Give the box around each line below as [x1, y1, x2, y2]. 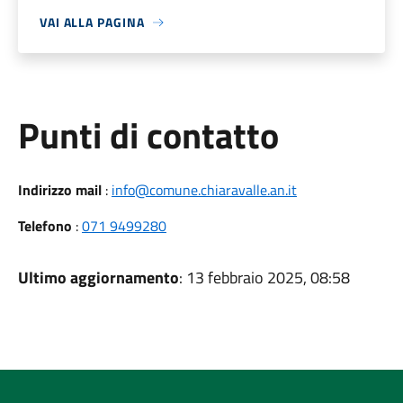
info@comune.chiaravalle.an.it [111, 179, 297, 201]
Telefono [17, 215, 72, 237]
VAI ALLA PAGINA [39, 13, 145, 31]
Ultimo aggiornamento [17, 265, 179, 290]
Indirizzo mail [17, 179, 102, 201]
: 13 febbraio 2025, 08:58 [178, 265, 350, 290]
